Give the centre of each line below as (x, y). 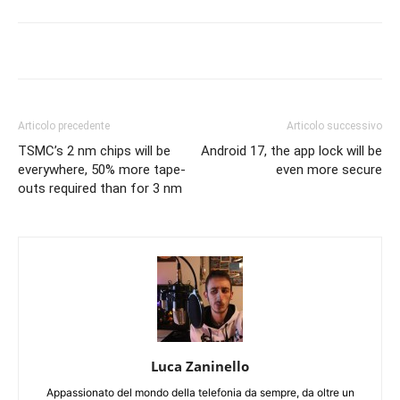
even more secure (329, 170)
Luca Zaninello (200, 367)
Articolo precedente (64, 126)
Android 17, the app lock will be (292, 151)
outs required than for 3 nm (100, 189)
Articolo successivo (334, 126)
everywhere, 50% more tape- (102, 170)
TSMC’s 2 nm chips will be (94, 151)
